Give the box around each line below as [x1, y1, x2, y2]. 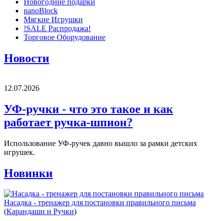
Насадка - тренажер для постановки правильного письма [4, 198, 196, 207]
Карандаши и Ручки [6, 207, 74, 216]
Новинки [4, 166, 53, 180]
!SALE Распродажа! [24, 24, 91, 33]
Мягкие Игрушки [24, 15, 83, 24]
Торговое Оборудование [24, 33, 106, 41]
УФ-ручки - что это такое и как [4, 102, 173, 115]
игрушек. [4, 147, 35, 156]
